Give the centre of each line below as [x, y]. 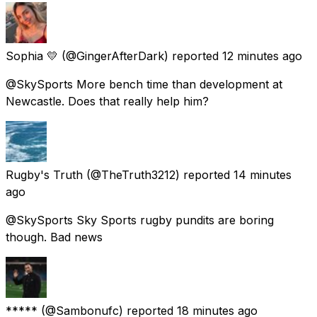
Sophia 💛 [32, 56]
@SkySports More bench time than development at [144, 84]
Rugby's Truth [44, 174]
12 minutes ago [262, 56]
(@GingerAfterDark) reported [140, 56]
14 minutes [263, 174]
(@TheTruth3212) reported [158, 174]
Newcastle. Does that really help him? [107, 101]
